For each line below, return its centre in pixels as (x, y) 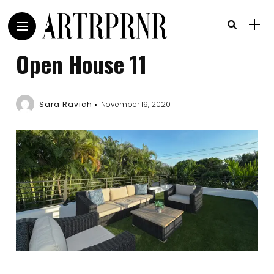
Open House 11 (82, 64)
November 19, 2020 (136, 104)
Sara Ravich (66, 104)
